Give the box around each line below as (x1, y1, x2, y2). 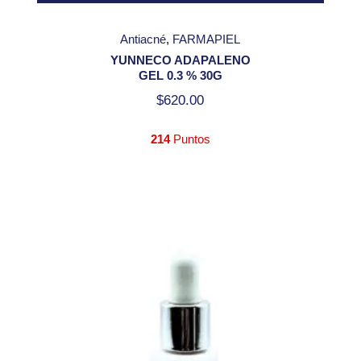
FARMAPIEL (172, 31, 241, 46)
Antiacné (120, 31, 167, 46)
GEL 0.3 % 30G (138, 68, 222, 82)
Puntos (169, 131, 210, 146)
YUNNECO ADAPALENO (110, 52, 251, 67)
